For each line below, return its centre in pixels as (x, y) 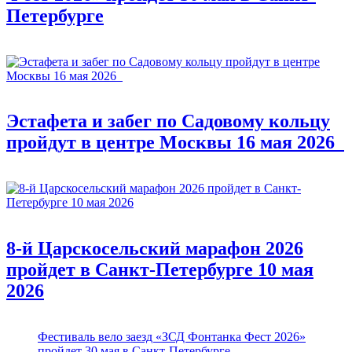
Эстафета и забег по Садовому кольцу (168, 121)
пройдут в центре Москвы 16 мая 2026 (175, 143)
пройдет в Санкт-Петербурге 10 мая (160, 270)
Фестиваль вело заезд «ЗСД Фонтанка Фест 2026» (172, 337)
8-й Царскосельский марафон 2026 (155, 249)
